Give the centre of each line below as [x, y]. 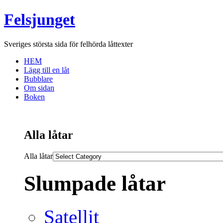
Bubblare [38, 79]
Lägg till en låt [47, 70]
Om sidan [39, 88]
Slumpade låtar [95, 183]
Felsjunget [40, 20]
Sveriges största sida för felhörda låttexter [68, 44]
